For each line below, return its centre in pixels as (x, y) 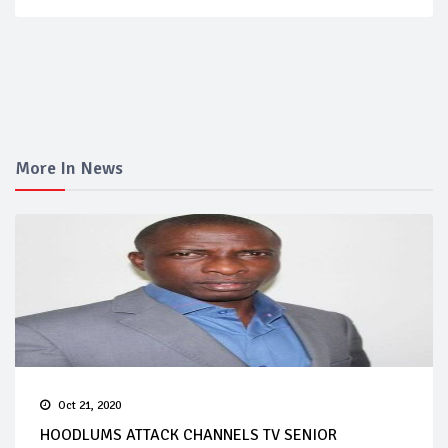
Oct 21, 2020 (89, 406)
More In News (69, 168)
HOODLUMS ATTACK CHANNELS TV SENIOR (188, 435)
